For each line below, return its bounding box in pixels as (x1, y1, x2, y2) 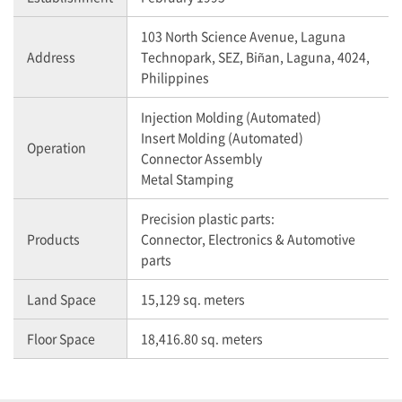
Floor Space (27, 328, 95, 347)
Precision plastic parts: (141, 208, 275, 227)
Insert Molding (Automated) (141, 127, 303, 146)
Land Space (27, 289, 96, 308)
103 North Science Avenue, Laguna (141, 26, 345, 45)
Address (27, 47, 75, 66)
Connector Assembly (141, 148, 262, 167)
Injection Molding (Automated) (141, 107, 321, 126)
